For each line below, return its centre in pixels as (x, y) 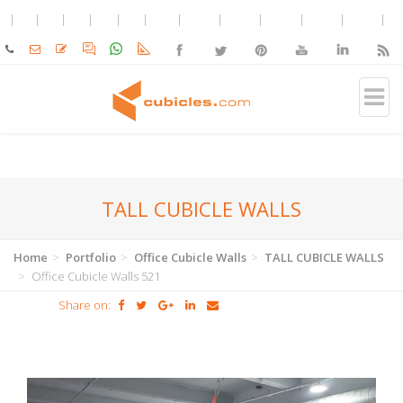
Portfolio (91, 257)
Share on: (85, 305)
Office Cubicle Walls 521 (94, 276)
